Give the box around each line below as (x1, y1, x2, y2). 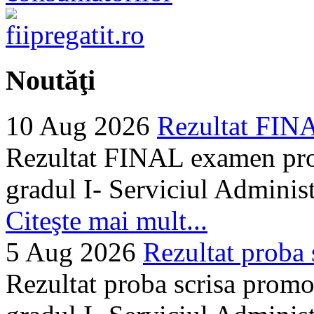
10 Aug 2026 (6, 110, 150, 141)
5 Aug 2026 (6, 236, 136, 267)
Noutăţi (6, 64, 95, 96)
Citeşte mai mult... (6, 205, 207, 235)
